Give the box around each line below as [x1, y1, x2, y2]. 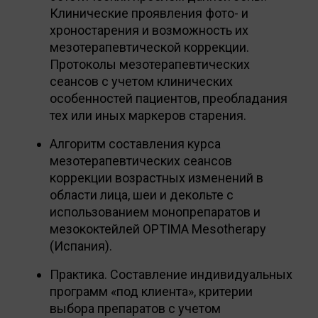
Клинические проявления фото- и [50, 5, 248, 21]
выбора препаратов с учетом [50, 300, 221, 316]
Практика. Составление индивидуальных [50, 266, 292, 282]
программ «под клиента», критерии [50, 283, 253, 299]
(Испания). [50, 238, 112, 253]
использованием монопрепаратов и [50, 204, 261, 219]
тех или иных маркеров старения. [50, 107, 246, 123]
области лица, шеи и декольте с [50, 187, 234, 202]
